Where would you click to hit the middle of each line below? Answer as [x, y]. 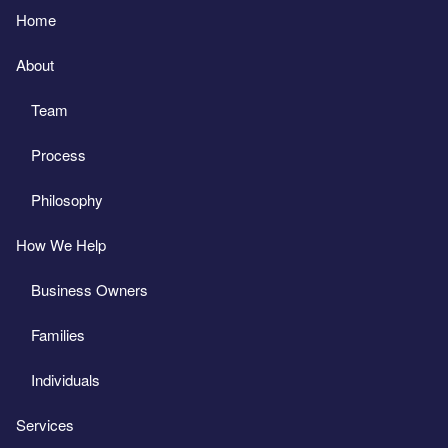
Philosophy [67, 200]
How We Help [61, 245]
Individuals [66, 380]
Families [58, 335]
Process [59, 155]
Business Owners [90, 290]
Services [45, 425]
